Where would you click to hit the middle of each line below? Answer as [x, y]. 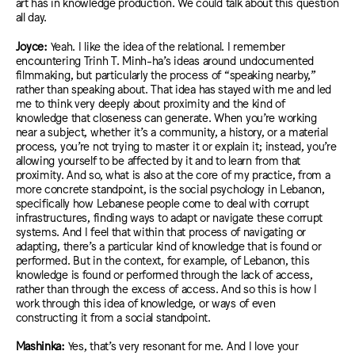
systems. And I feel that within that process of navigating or [161, 231]
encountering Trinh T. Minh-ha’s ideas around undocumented [165, 59]
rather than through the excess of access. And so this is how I [166, 288]
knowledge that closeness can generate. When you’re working [166, 116]
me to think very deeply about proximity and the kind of [150, 102]
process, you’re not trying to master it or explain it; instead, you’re [176, 145]
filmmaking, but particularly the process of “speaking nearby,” [166, 74]
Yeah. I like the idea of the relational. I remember [168, 45]
